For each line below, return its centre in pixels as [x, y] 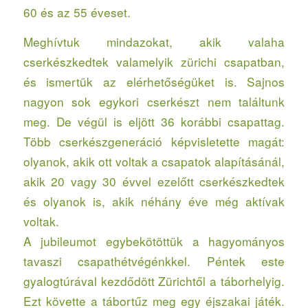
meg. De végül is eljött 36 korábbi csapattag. [154, 122]
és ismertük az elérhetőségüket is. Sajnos [154, 82]
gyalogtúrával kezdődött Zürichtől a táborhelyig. [154, 281]
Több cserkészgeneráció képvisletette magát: [154, 142]
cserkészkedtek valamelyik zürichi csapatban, [154, 62]
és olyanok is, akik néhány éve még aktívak [154, 201]
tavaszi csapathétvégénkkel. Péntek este [154, 261]
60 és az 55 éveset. [77, 12]
